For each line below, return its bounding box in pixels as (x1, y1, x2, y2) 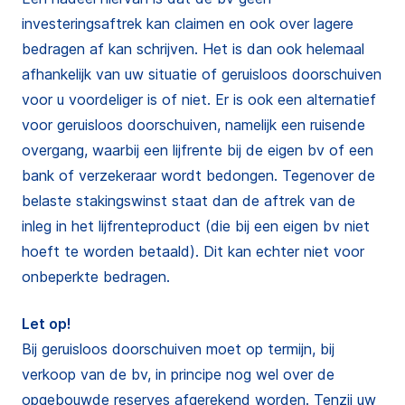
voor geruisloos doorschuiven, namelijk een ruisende (22, 116, 365, 134)
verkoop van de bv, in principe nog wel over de (22, 365, 334, 383)
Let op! (22, 315, 71, 333)
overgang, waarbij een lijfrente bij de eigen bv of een (22, 141, 373, 159)
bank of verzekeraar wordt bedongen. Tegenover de (22, 166, 375, 184)
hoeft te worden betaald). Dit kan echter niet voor (22, 242, 364, 260)
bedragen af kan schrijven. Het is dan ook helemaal (22, 40, 364, 58)
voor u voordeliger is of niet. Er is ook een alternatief (22, 90, 376, 108)
